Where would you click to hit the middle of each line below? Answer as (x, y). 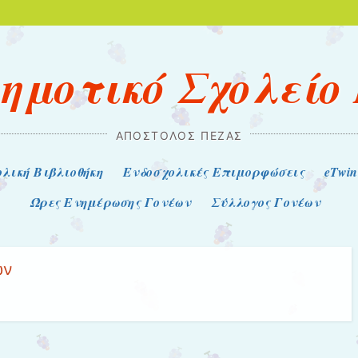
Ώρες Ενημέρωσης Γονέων (110, 202)
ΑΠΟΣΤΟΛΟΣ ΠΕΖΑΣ (179, 135)
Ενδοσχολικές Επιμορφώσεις (214, 171)
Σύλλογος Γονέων (265, 202)
